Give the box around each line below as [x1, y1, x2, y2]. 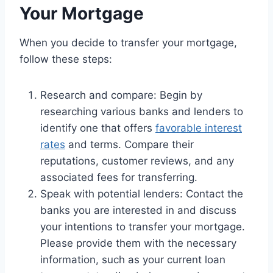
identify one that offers [40, 121, 155, 134]
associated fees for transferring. [40, 171, 197, 183]
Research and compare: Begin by [40, 88, 202, 101]
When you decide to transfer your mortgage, [19, 36, 237, 49]
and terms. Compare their [65, 138, 194, 151]
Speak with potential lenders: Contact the [40, 187, 243, 200]
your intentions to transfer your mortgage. [40, 220, 245, 233]
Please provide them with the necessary [40, 236, 236, 249]
